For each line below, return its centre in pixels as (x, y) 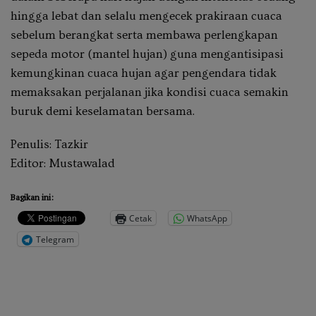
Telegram (55, 239)
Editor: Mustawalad (63, 164)
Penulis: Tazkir (49, 145)
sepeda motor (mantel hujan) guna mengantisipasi (147, 54)
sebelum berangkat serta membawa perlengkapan (144, 35)
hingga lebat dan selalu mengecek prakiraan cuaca (146, 16)
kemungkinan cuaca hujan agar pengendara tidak (144, 73)
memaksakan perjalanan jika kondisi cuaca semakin (150, 92)
